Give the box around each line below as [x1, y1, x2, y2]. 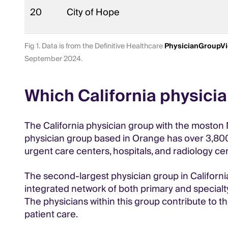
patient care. [24, 207, 78, 222]
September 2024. [24, 53, 82, 65]
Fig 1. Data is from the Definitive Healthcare [24, 40, 164, 52]
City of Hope [67, 4, 122, 20]
